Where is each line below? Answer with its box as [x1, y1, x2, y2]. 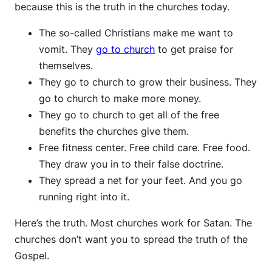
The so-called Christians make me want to [39, 27, 233, 39]
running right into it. [39, 191, 129, 203]
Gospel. [15, 250, 49, 262]
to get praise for [155, 43, 233, 56]
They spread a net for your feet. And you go [39, 174, 242, 187]
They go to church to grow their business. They [39, 76, 257, 89]
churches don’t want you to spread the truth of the [15, 233, 248, 246]
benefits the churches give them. [39, 125, 189, 138]
